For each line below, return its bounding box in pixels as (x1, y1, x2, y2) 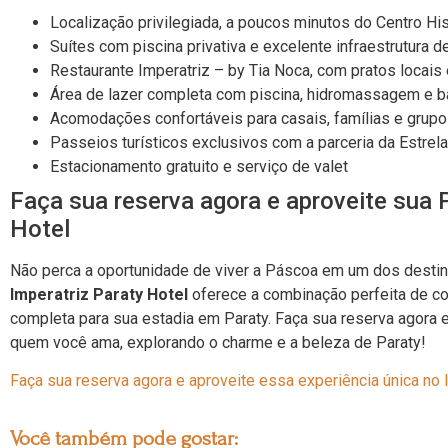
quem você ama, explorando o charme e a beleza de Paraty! (10, 333, 426, 353)
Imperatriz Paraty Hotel (10, 285, 188, 305)
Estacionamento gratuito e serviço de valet (50, 157, 348, 177)
